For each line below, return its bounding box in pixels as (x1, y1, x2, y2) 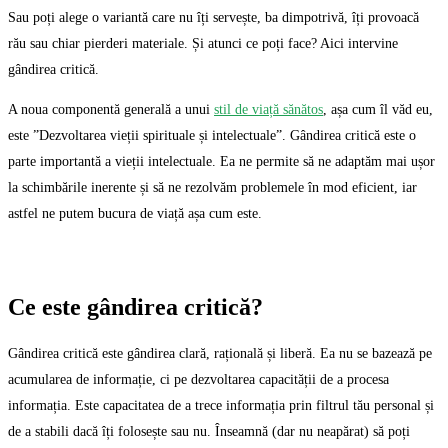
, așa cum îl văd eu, (323, 102, 433, 118)
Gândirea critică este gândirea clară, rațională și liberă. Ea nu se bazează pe (8, 345, 432, 361)
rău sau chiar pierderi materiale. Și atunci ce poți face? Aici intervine (8, 36, 398, 52)
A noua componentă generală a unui (8, 102, 214, 118)
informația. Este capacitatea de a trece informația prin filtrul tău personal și (8, 397, 434, 413)
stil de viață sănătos (214, 102, 323, 118)
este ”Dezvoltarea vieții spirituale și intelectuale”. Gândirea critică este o (8, 128, 416, 144)
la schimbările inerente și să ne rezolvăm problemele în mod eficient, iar (8, 180, 417, 196)
